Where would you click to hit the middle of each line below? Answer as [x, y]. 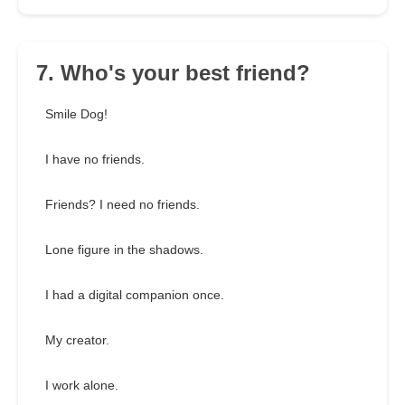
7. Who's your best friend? [173, 73]
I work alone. [82, 386]
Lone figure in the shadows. [124, 250]
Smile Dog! [76, 114]
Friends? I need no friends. [122, 205]
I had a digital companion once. [135, 295]
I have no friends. [95, 160]
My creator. [77, 340]
